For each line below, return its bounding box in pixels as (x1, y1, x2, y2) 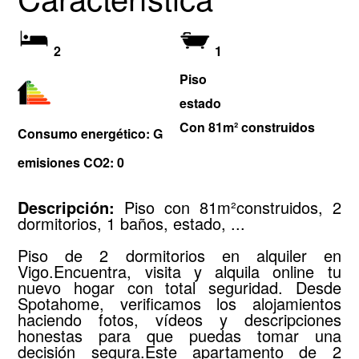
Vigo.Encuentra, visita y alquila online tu (18, 259, 341, 283)
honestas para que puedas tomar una (18, 323, 341, 347)
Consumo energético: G (18, 123, 163, 143)
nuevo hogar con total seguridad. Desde (18, 275, 341, 299)
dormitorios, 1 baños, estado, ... (18, 211, 246, 235)
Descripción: (18, 195, 115, 219)
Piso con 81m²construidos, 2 (115, 195, 341, 219)
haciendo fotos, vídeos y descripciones (18, 307, 341, 331)
